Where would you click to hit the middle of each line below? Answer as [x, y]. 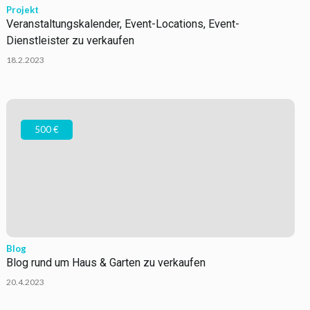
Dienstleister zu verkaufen [70, 40]
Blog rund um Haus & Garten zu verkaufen [106, 263]
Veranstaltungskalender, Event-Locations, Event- [122, 24]
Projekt [22, 10]
